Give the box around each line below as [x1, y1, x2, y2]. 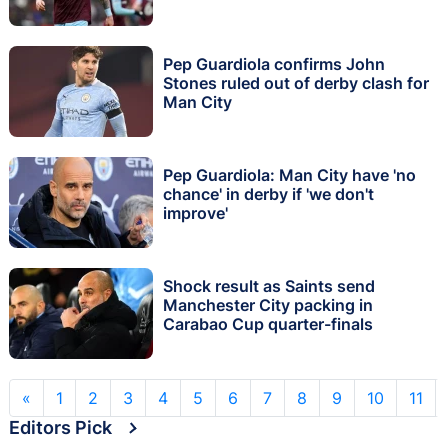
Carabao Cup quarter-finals [163, 314, 373, 335]
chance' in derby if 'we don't [163, 184, 374, 205]
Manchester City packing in [163, 295, 373, 316]
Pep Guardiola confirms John [163, 54, 385, 75]
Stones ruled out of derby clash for [163, 73, 429, 94]
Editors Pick [9, 416, 112, 438]
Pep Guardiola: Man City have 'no [163, 165, 416, 186]
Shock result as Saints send [163, 276, 375, 297]
